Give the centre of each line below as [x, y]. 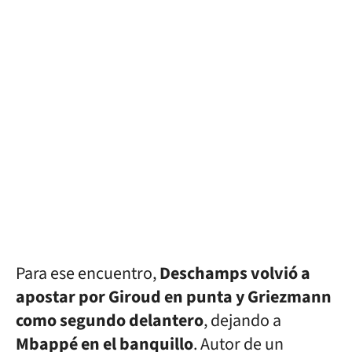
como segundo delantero [110, 321]
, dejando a [242, 321]
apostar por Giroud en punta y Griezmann [174, 297]
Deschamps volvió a [235, 273]
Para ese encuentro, [88, 273]
